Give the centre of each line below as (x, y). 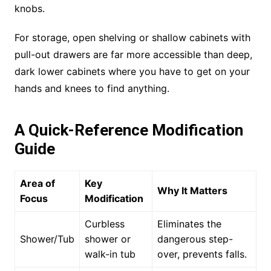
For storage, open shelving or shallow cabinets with (132, 38)
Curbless (104, 224)
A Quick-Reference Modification (129, 130)
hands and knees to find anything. (92, 89)
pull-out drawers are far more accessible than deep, (133, 55)
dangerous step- (195, 239)
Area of (37, 184)
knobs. (29, 9)
